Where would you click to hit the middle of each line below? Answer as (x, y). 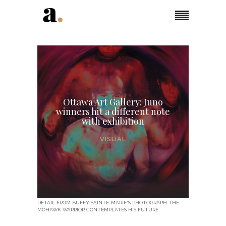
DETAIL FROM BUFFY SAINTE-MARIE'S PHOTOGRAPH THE (108, 203)
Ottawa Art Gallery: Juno (113, 102)
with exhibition (113, 121)
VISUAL (113, 139)
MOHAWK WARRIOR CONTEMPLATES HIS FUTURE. (98, 210)
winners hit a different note (113, 111)
